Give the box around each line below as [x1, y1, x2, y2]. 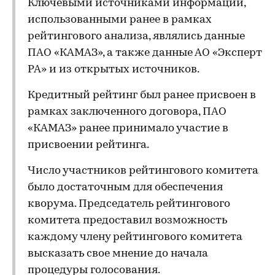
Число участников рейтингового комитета [28, 165, 258, 177]
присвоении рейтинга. [28, 139, 149, 151]
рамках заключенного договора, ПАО [28, 106, 227, 118]
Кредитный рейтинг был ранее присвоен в [28, 90, 256, 101]
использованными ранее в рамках [28, 14, 212, 26]
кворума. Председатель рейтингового [28, 198, 230, 210]
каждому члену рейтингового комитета [28, 231, 242, 243]
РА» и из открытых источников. [28, 64, 199, 76]
